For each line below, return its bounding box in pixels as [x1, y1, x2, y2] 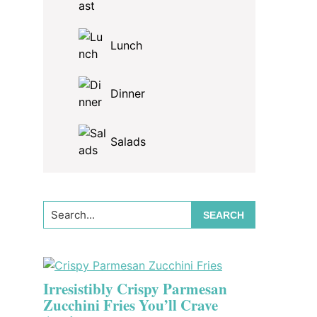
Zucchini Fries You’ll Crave [43, 294, 218, 316]
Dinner [110, 86, 145, 100]
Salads [110, 134, 146, 149]
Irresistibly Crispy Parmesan [43, 278, 227, 299]
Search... [42, 202, 88, 216]
